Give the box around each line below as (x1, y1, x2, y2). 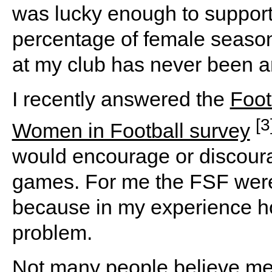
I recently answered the (12, 87, 230, 110)
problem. (12, 221, 92, 245)
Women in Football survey (12, 119, 250, 143)
